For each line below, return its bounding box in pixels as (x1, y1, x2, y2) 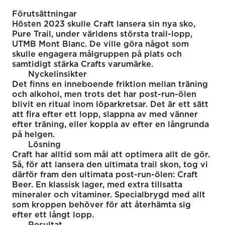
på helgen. (12, 130, 55, 139)
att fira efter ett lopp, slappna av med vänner (12, 110, 198, 119)
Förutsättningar (12, 10, 77, 18)
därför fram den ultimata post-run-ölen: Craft (12, 170, 198, 179)
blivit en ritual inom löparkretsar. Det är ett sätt (12, 100, 208, 108)
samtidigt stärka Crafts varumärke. (12, 60, 153, 68)
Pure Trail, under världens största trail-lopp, (12, 30, 192, 38)
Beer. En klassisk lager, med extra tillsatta (12, 180, 182, 189)
